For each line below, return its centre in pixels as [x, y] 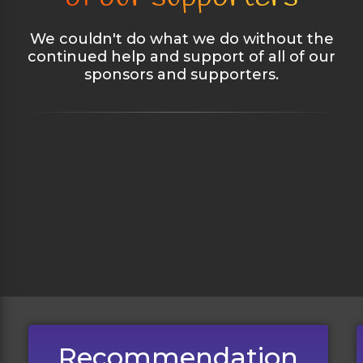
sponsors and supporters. [181, 75]
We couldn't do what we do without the [181, 39]
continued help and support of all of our [181, 57]
